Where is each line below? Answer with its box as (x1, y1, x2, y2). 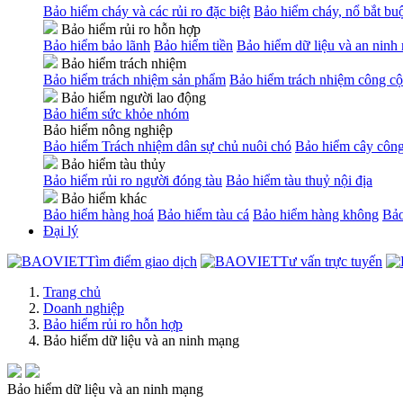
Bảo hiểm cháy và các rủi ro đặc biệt (43, 4, 250, 19)
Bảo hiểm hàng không (253, 207, 379, 222)
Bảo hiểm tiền (154, 38, 233, 53)
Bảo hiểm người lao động (58, 90, 206, 105)
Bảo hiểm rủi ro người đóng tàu (43, 173, 222, 188)
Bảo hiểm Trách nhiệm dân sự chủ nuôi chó (43, 139, 291, 154)
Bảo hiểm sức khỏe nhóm (43, 106, 189, 121)
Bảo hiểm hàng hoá (43, 207, 154, 222)
